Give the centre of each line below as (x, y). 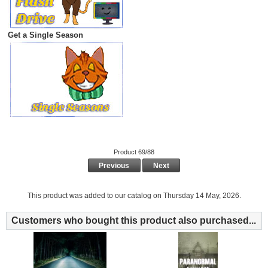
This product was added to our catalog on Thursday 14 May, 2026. (134, 195)
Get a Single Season (45, 35)
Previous (114, 165)
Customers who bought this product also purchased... (134, 220)
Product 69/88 (134, 152)
